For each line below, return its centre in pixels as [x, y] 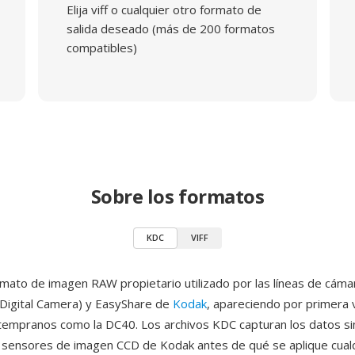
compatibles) [101, 48]
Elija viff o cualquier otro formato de [164, 10]
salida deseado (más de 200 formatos [170, 29]
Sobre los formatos [177, 196]
